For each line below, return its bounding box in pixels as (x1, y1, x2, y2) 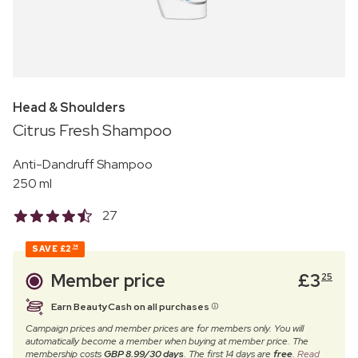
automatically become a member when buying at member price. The (26, 334, 308, 348)
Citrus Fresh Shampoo (13, 119, 172, 141)
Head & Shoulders (13, 98, 125, 116)
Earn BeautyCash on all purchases (51, 300, 211, 313)
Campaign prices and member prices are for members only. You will (26, 321, 304, 335)
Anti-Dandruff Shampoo (13, 155, 153, 173)
